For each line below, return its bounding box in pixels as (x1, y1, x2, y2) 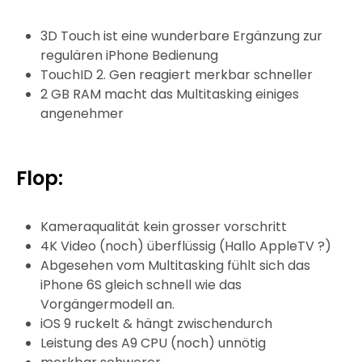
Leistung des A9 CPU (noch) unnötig (40, 334, 266, 353)
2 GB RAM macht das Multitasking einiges (40, 85, 299, 104)
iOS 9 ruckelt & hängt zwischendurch (40, 314, 272, 334)
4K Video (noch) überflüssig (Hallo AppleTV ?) (40, 237, 331, 256)
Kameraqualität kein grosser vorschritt (40, 217, 287, 237)
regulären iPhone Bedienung (40, 46, 218, 65)
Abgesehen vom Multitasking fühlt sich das (40, 256, 310, 276)
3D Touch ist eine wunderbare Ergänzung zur (40, 27, 322, 46)
